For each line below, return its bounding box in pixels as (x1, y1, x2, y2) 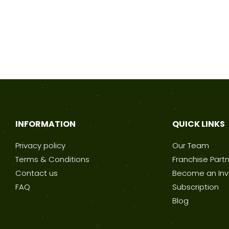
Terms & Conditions (15, 153, 89, 165)
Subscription (172, 181, 219, 192)
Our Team (172, 140, 210, 151)
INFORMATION (15, 118, 76, 130)
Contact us (15, 167, 58, 178)
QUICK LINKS (172, 118, 225, 130)
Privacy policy (15, 140, 65, 151)
